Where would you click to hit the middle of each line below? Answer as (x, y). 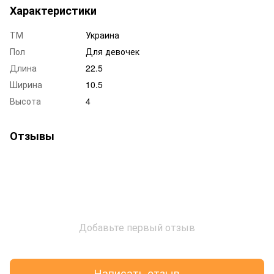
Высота (25, 101)
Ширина (26, 84)
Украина (102, 35)
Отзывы (32, 135)
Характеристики (53, 10)
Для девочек (113, 51)
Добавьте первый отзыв (137, 227)
